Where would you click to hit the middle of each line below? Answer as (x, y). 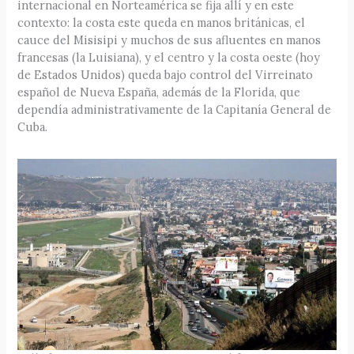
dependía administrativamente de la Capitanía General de (175, 109)
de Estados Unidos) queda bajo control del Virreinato (166, 74)
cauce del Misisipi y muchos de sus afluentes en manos (169, 40)
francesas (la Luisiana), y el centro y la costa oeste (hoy (169, 57)
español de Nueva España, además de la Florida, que (159, 92)
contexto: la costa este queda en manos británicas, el (162, 22)
